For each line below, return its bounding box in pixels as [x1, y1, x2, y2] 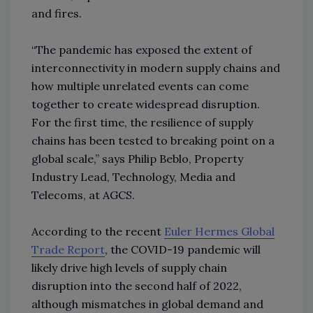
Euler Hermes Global [164, 224, 275, 238]
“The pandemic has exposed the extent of [31, 42, 252, 57]
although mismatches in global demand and [31, 296, 263, 311]
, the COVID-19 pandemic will [105, 242, 261, 256]
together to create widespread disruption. [31, 96, 260, 111]
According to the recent [31, 224, 164, 238]
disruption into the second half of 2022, [31, 278, 242, 293]
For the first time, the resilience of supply [31, 115, 253, 129]
